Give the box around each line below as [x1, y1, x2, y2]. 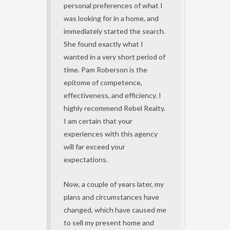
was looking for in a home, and [64, 14, 159, 23]
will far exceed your [64, 142, 125, 151]
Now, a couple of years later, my [64, 180, 164, 188]
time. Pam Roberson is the [64, 65, 147, 74]
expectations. [64, 155, 108, 164]
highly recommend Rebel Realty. [64, 104, 165, 112]
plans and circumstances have [64, 193, 159, 201]
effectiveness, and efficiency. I [64, 91, 161, 100]
